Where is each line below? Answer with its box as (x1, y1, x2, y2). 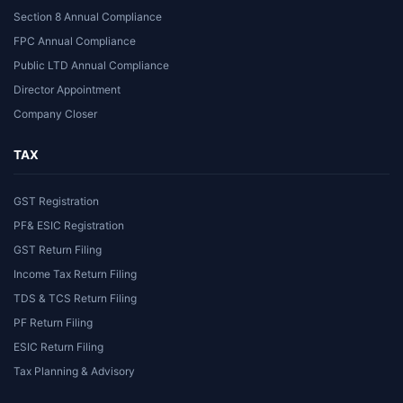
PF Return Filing (13, 315, 93, 329)
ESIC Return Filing (13, 339, 103, 354)
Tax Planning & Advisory (13, 363, 135, 378)
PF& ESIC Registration (13, 218, 124, 232)
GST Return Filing (13, 242, 102, 256)
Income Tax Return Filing (13, 266, 137, 281)
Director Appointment (13, 82, 121, 96)
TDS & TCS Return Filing (13, 291, 137, 305)
